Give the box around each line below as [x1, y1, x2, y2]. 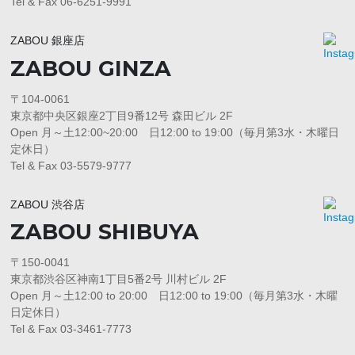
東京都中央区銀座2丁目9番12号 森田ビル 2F [10, 109, 234, 122]
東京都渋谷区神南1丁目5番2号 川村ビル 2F [10, 273, 227, 286]
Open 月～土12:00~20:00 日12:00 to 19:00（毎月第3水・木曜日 [10, 125, 340, 139]
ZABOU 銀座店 [10, 33, 86, 47]
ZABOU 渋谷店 [10, 197, 86, 211]
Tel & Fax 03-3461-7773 [10, 323, 132, 336]
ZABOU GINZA [10, 55, 172, 82]
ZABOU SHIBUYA [10, 219, 200, 246]
